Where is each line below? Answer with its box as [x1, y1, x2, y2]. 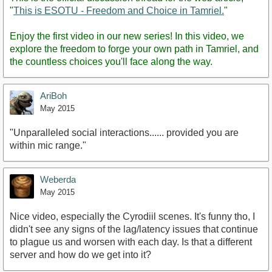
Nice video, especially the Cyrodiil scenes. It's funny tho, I [10, 211, 255, 222]
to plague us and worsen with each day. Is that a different [10, 236, 252, 247]
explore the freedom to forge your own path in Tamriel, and [10, 43, 259, 54]
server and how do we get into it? [10, 249, 151, 260]
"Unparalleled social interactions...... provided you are [10, 127, 239, 138]
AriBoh [40, 90, 67, 101]
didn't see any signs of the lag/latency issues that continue [10, 223, 258, 234]
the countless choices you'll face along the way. [10, 56, 212, 67]
